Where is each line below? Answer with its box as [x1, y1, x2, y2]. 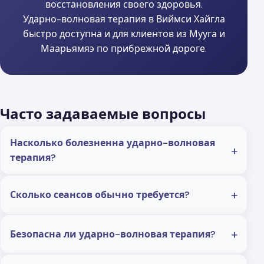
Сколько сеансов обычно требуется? [10, 189, 190, 202]
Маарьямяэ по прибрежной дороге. [41, 42, 207, 55]
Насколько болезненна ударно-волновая [10, 137, 215, 150]
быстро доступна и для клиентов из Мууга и [22, 28, 225, 41]
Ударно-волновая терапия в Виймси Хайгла [22, 13, 225, 26]
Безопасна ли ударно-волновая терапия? [10, 228, 216, 241]
